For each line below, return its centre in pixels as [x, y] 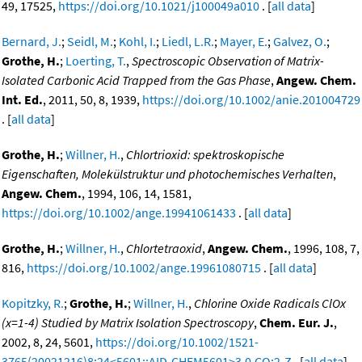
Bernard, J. [32, 42]
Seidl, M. [90, 42]
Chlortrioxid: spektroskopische [205, 155]
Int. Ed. [22, 100]
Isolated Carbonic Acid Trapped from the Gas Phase [136, 80]
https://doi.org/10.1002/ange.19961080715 [144, 268]
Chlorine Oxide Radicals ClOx [270, 303]
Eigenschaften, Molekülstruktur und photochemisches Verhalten [167, 174]
